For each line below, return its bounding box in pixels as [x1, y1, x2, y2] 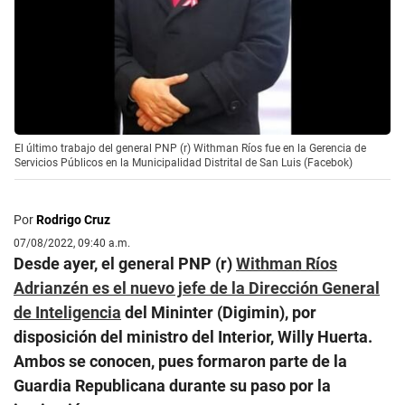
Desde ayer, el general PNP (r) [14, 253, 236, 273]
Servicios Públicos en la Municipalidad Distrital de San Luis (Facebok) [14, 155, 353, 169]
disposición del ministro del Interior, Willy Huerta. [14, 326, 372, 346]
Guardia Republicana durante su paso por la [14, 375, 331, 395]
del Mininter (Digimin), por [121, 302, 316, 322]
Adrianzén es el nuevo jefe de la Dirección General [14, 278, 380, 297]
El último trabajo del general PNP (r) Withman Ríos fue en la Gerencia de [14, 141, 366, 155]
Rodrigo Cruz [36, 212, 110, 227]
